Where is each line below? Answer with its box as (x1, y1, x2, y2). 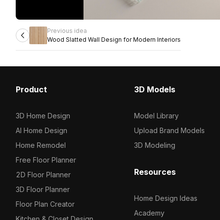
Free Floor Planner (16, 156, 76, 164)
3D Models (134, 84, 175, 94)
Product (16, 84, 47, 94)
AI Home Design (16, 126, 67, 135)
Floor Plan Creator (16, 200, 75, 208)
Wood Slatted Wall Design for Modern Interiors (47, 36, 181, 43)
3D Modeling (134, 141, 175, 149)
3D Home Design (16, 111, 70, 120)
